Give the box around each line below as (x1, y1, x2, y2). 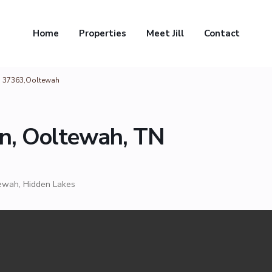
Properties (78, 27, 126, 39)
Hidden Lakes (23, 178, 75, 190)
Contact (203, 27, 240, 39)
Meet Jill (146, 27, 184, 39)
